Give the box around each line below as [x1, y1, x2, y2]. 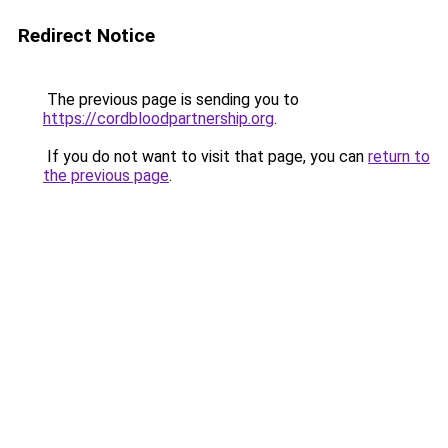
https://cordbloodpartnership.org [43, 109, 274, 128]
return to [368, 147, 430, 166]
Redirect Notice [18, 24, 155, 47]
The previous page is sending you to [43, 90, 299, 109]
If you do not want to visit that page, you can [43, 147, 368, 166]
